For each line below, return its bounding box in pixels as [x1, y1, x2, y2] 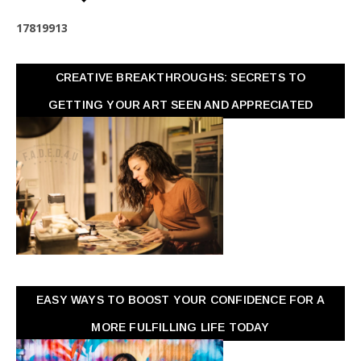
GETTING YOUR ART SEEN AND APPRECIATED [48, 98, 313, 111]
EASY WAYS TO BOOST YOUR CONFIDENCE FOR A [35, 293, 325, 306]
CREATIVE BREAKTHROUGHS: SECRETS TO [55, 70, 306, 84]
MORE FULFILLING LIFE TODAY [91, 320, 270, 334]
